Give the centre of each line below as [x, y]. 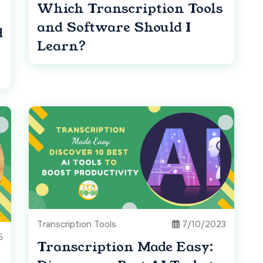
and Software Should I [114, 28]
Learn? [61, 46]
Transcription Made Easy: [125, 247]
